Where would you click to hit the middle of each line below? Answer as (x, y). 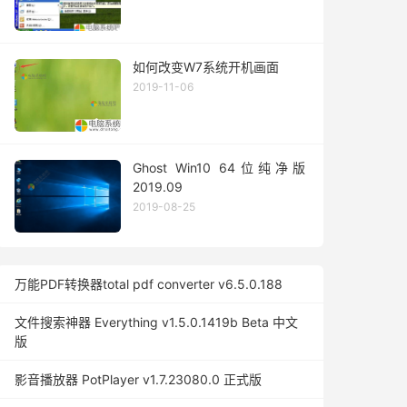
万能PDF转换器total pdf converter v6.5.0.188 (149, 284)
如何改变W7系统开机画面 (206, 67)
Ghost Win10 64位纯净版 (219, 168)
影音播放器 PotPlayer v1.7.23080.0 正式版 (138, 379)
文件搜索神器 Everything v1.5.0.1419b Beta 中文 (156, 322)
